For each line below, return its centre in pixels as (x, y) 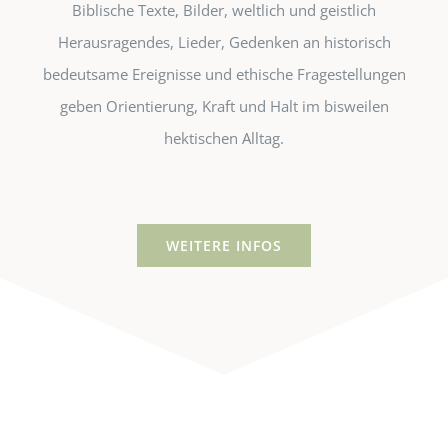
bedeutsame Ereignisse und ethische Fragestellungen (224, 73)
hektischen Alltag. (224, 137)
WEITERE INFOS (224, 245)
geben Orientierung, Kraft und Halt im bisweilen (224, 105)
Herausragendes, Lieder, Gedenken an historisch (224, 41)
